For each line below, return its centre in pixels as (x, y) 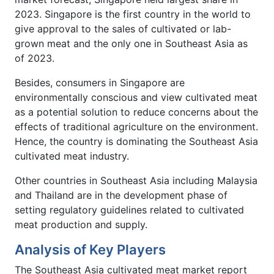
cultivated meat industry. (72, 156)
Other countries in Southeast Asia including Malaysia (136, 180)
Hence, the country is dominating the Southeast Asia (136, 141)
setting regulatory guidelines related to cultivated (129, 209)
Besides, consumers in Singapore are (100, 82)
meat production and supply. (81, 224)
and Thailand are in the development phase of (121, 195)
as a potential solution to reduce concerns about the (136, 112)
